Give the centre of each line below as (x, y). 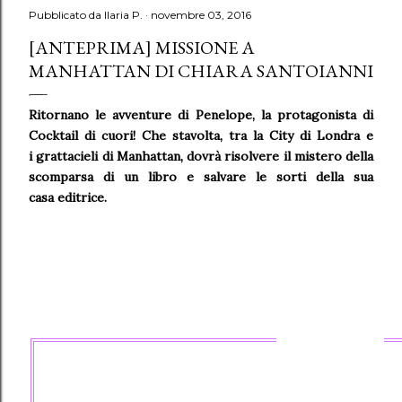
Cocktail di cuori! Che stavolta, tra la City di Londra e (201, 135)
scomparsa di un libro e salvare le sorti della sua (201, 177)
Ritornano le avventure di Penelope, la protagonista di (201, 115)
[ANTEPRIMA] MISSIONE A (142, 48)
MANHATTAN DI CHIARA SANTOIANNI (201, 71)
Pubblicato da (66, 15)
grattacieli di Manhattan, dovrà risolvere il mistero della (205, 156)
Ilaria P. (123, 15)
